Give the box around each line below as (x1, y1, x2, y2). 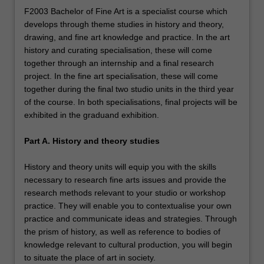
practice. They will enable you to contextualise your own (24, 200, 232, 210)
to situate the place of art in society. (24, 252, 156, 262)
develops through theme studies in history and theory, (24, 19, 224, 29)
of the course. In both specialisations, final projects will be (24, 97, 237, 107)
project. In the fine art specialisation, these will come (24, 71, 218, 81)
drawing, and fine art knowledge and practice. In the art (24, 32, 230, 42)
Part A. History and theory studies (24, 136, 160, 146)
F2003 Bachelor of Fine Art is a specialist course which (24, 6, 227, 16)
